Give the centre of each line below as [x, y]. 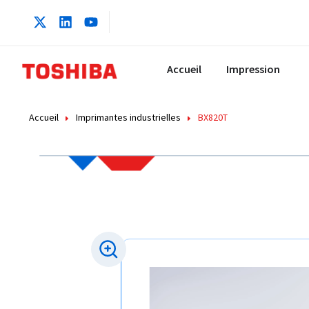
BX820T [213, 117]
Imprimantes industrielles [128, 117]
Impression [253, 69]
